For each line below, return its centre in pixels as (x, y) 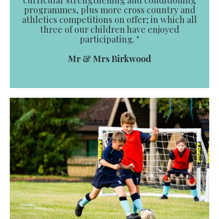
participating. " (109, 39)
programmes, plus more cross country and (109, 10)
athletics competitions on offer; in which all (109, 20)
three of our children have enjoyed (109, 29)
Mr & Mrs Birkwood (109, 59)
